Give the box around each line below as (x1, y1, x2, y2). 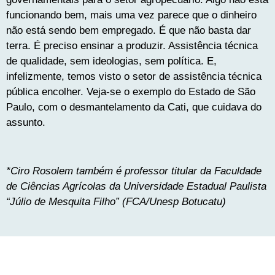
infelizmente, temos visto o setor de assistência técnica (6, 70, 261, 82)
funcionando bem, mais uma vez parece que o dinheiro (6, 9, 257, 21)
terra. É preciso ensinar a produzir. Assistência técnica (6, 39, 258, 52)
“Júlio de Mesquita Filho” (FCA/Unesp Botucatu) (6, 195, 226, 207)
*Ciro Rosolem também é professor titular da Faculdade (6, 165, 261, 177)
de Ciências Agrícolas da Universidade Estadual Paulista (6, 180, 266, 192)
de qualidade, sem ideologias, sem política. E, (6, 55, 217, 67)
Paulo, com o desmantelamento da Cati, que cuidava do (6, 101, 261, 113)
